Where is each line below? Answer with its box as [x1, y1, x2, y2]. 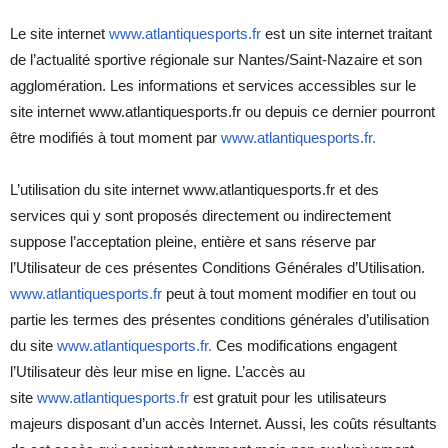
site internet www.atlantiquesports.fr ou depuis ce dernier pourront [10, 102, 435, 120]
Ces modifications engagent [212, 336, 397, 354]
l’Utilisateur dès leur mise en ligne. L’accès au [10, 362, 305, 380]
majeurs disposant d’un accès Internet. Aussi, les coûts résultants [10, 414, 437, 432]
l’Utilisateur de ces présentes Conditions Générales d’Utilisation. [10, 258, 425, 276]
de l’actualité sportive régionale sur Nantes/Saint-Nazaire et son [10, 50, 422, 68]
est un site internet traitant [261, 24, 432, 42]
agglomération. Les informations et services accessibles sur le [10, 76, 416, 94]
